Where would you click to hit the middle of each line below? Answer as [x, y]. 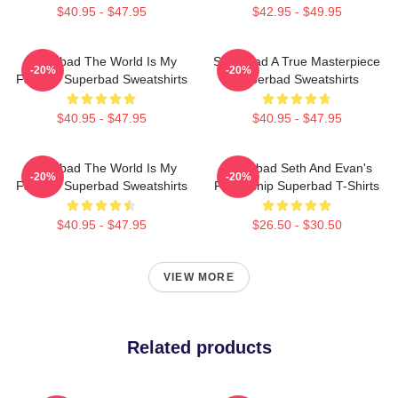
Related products [199, 347]
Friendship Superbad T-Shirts [297, 186]
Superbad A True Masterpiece [297, 61]
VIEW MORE [199, 277]
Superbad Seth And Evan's [297, 168]
